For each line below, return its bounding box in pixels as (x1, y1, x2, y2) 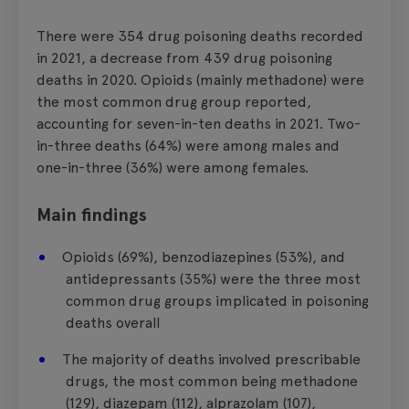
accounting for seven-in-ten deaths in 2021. (37, 114, 323, 132)
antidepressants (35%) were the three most (66, 269, 361, 288)
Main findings (37, 203, 147, 225)
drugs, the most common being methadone (66, 372, 358, 390)
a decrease (89, 48, 163, 67)
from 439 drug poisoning (163, 48, 332, 67)
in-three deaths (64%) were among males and (37, 136, 340, 154)
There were (37, 26, 118, 45)
